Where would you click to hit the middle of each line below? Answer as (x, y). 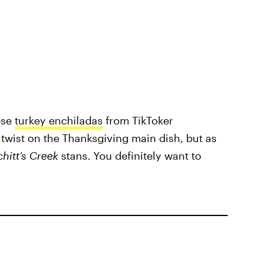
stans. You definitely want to (131, 155)
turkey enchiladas (58, 120)
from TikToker (138, 120)
